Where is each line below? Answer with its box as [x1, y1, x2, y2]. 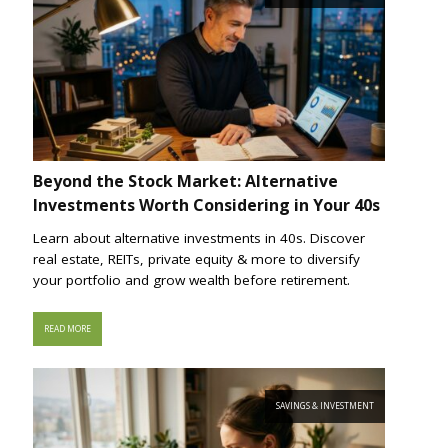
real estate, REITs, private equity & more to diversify [33, 249, 360, 268]
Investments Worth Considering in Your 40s [33, 193, 380, 216]
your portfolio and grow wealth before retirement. [33, 270, 350, 289]
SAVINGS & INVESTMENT [276, 400, 375, 412]
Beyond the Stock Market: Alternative [33, 169, 338, 192]
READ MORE [43, 323, 91, 335]
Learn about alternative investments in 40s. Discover [33, 228, 365, 247]
